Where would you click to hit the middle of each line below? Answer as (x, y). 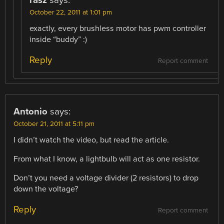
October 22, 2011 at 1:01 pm (71, 12)
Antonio (31, 111)
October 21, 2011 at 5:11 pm (54, 124)
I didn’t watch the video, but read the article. (91, 140)
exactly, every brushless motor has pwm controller (118, 28)
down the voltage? (46, 189)
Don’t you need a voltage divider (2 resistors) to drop (106, 178)
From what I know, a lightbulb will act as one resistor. (107, 159)
